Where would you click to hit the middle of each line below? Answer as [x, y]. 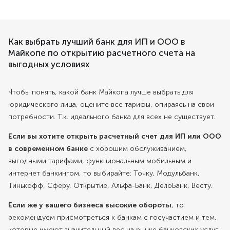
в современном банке [48, 149]
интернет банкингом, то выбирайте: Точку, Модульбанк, [104, 174]
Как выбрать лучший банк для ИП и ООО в [97, 42]
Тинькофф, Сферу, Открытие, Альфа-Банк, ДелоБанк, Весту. [110, 186]
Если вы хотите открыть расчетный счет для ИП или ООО [115, 137]
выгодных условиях [49, 64]
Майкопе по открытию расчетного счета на [102, 53]
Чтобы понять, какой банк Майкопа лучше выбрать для [101, 92]
